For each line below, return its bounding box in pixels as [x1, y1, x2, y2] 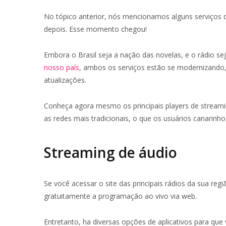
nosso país [44, 63, 79, 73]
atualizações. [44, 75, 86, 85]
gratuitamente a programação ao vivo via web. [44, 191, 197, 201]
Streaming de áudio [44, 142, 177, 162]
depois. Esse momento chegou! [44, 24, 147, 34]
